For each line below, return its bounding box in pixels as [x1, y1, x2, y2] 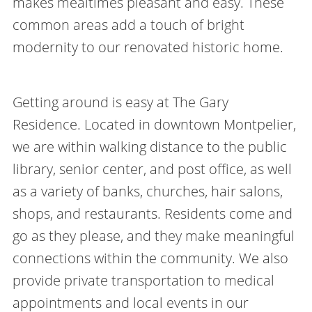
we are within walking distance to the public [12, 137, 287, 155]
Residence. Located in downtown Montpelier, [12, 115, 296, 133]
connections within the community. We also [12, 249, 288, 267]
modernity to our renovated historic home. [12, 38, 283, 56]
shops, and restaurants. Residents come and [12, 204, 292, 222]
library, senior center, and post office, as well [12, 159, 292, 178]
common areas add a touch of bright [12, 15, 244, 33]
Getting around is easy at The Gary [12, 93, 228, 111]
